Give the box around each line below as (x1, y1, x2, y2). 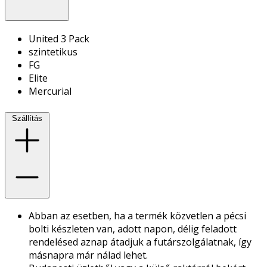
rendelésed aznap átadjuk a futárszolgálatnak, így (29, 235, 252, 249)
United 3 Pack (29, 32, 89, 45)
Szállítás (12, 113, 42, 123)
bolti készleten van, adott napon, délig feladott (29, 222, 237, 236)
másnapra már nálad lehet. (29, 249, 148, 262)
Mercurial (29, 84, 72, 98)
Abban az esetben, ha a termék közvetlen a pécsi (29, 209, 246, 223)
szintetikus (29, 45, 77, 58)
